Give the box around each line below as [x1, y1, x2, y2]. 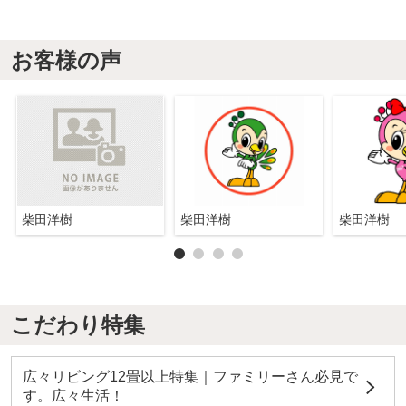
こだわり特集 [10, 313, 145, 338]
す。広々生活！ [22, 387, 124, 403]
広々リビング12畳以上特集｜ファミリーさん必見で [22, 368, 358, 384]
